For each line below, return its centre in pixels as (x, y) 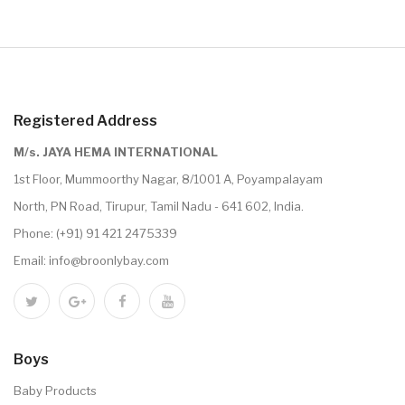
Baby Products (55, 391)
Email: (31, 261)
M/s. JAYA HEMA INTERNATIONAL (116, 152)
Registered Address (85, 121)
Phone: (35, 234)
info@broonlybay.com (109, 261)
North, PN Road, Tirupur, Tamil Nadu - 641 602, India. (159, 207)
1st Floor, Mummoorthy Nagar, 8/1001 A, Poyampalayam (168, 179)
